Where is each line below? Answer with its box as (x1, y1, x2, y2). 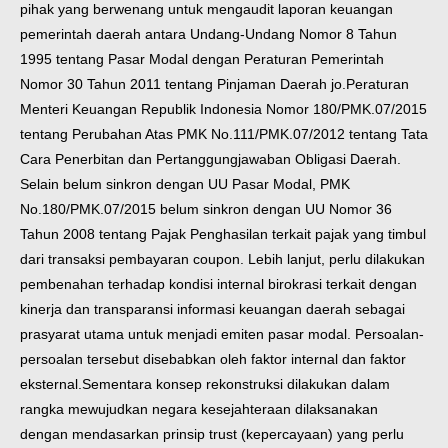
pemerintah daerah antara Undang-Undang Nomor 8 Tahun (20, 25, 397, 42)
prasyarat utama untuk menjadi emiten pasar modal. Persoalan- (20, 325, 424, 342)
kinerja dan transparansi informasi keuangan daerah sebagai (20, 300, 405, 317)
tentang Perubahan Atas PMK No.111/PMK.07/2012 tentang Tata (20, 125, 428, 142)
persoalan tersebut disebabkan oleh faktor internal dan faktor (20, 350, 406, 367)
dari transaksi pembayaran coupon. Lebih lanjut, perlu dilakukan (20, 250, 425, 267)
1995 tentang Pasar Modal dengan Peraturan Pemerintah (20, 50, 384, 67)
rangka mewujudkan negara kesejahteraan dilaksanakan (20, 400, 378, 417)
